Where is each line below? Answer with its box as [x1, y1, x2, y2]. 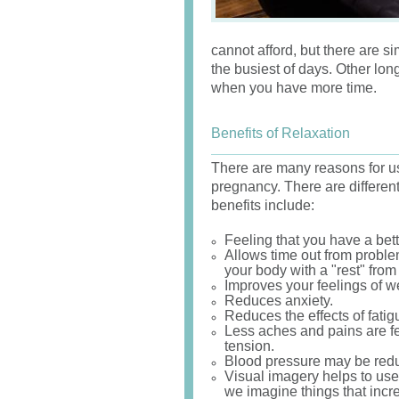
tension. [224, 338, 274, 354]
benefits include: [211, 198, 314, 213]
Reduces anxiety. [224, 293, 333, 308]
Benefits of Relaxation [211, 126, 350, 141]
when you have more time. [211, 80, 377, 95]
